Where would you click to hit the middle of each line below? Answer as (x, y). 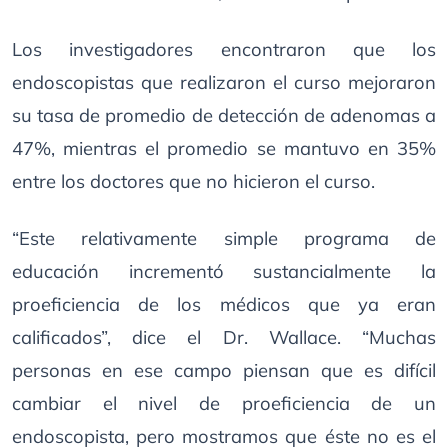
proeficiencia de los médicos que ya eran (224, 304)
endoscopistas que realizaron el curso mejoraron (224, 82)
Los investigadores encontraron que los (224, 49)
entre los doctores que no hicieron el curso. (193, 181)
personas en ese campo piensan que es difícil (224, 370)
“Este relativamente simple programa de (224, 238)
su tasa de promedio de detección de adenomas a (224, 115)
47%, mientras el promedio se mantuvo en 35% (224, 148)
